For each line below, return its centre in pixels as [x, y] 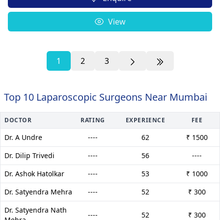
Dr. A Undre [23, 137]
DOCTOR [18, 120]
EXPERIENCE [145, 120]
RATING [93, 120]
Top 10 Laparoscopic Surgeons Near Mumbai [106, 97]
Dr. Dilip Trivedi [29, 155]
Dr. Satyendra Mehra [38, 192]
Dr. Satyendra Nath [36, 210]
